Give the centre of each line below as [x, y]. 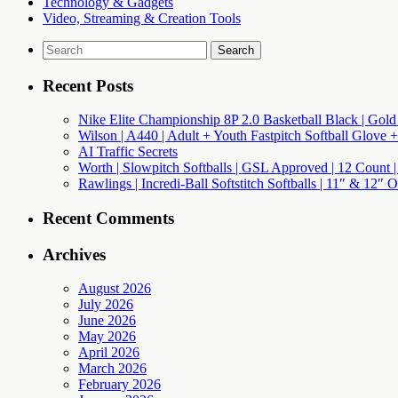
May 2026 [107, 337]
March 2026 [112, 369]
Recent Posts [88, 85]
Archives [74, 254]
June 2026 [107, 321]
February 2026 [119, 385]
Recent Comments [108, 218]
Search [61, 47]
